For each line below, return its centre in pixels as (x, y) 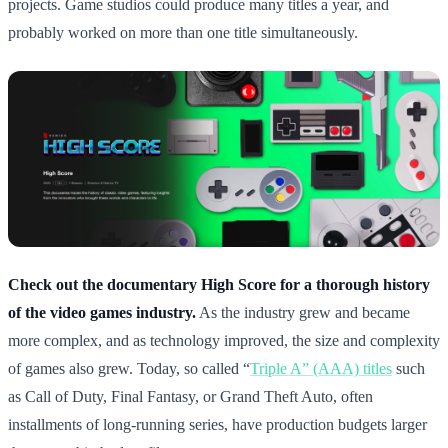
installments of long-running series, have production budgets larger (217, 425)
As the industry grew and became (303, 313)
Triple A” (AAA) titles (321, 369)
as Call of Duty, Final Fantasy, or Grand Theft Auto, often (190, 397)
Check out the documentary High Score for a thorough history (219, 285)
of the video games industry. (102, 313)
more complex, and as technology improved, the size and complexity (224, 341)
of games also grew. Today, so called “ (129, 369)
